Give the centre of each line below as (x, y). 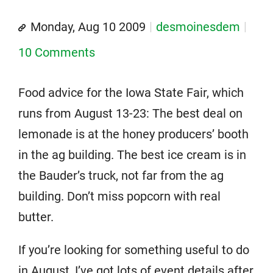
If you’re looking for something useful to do (134, 250)
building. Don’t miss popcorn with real (119, 196)
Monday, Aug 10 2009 (88, 27)
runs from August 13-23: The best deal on (130, 113)
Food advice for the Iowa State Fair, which (131, 93)
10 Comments (57, 52)
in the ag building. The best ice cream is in (132, 155)
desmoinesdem (198, 27)
